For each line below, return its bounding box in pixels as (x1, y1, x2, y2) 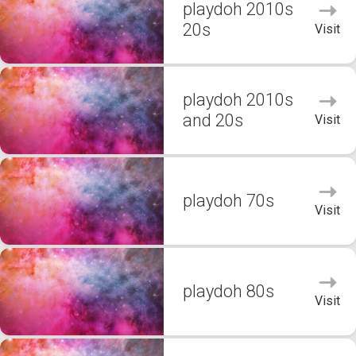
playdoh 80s (183, 281, 274, 301)
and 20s (183, 110, 243, 130)
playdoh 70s (183, 191, 274, 211)
